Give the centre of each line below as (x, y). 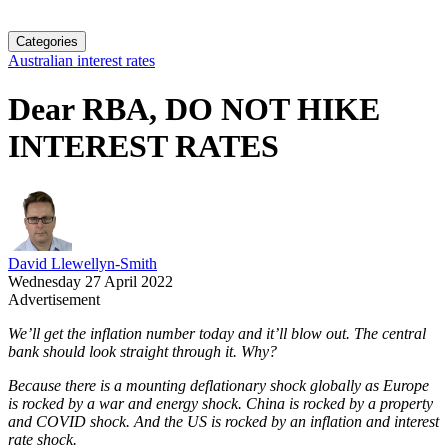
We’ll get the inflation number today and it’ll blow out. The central (217, 333)
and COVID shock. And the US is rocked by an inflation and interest (223, 421)
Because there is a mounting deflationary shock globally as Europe (218, 385)
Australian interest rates (81, 60)
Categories (47, 41)
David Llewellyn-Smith (82, 263)
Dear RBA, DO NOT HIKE (194, 109)
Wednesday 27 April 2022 (90, 281)
